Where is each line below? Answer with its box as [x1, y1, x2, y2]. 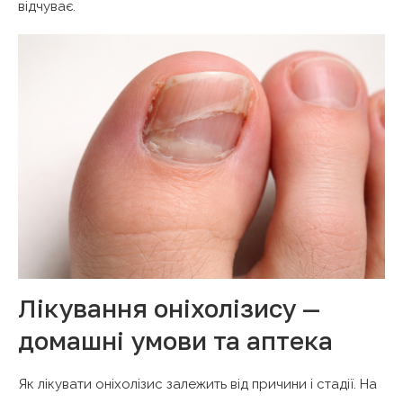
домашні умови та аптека [18, 325, 333, 355]
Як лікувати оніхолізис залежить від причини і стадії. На [18, 375, 377, 392]
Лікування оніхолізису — [18, 292, 320, 323]
